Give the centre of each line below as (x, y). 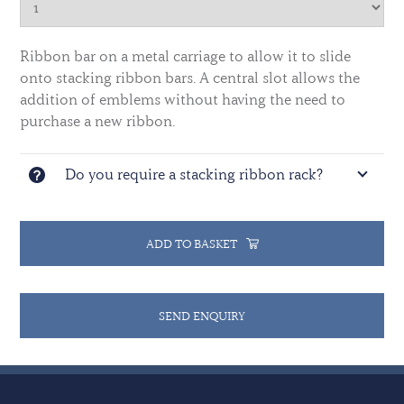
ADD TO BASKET (191, 244)
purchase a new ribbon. (98, 121)
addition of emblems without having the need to (183, 100)
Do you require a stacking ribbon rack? (194, 174)
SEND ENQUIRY (202, 316)
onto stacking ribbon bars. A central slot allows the (190, 78)
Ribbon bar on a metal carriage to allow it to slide (186, 56)
